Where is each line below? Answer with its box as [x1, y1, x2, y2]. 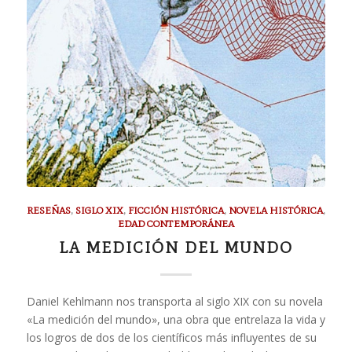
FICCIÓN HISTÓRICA [127, 203, 224, 216]
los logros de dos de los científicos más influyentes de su [26, 329, 317, 345]
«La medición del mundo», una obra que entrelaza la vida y [26, 311, 325, 327]
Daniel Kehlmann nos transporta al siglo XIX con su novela [26, 293, 323, 309]
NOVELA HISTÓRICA [228, 203, 323, 216]
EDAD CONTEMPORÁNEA [117, 217, 234, 229]
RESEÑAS [26, 203, 71, 216]
